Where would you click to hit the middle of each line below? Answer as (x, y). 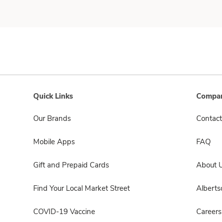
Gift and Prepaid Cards (71, 165)
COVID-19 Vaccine (64, 212)
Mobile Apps (54, 142)
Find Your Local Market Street (82, 188)
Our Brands (52, 118)
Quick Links (53, 96)
